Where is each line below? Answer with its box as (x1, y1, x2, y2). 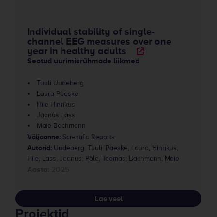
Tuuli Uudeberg (37, 79, 84, 87)
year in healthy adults (27, 46, 126, 56)
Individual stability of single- (27, 26, 155, 37)
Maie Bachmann (37, 122, 86, 129)
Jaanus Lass (37, 111, 75, 119)
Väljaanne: (27, 133, 61, 140)
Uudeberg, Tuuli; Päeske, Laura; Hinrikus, (52, 144, 178, 152)
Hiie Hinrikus (37, 101, 75, 108)
